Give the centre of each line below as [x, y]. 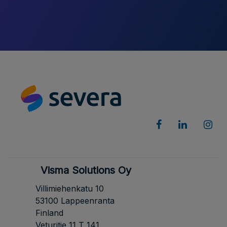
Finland [49, 213]
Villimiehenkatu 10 [70, 189]
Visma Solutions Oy [86, 171]
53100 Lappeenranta [75, 201]
